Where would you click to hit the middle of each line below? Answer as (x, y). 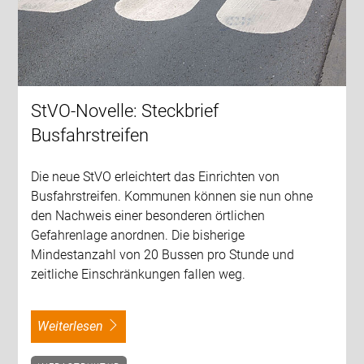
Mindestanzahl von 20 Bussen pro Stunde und (163, 254)
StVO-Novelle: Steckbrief (125, 110)
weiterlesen (76, 326)
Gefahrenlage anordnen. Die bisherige (138, 235)
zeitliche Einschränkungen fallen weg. (139, 274)
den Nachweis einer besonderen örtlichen (148, 215)
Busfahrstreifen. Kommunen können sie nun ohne (172, 196)
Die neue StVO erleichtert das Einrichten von (156, 176)
